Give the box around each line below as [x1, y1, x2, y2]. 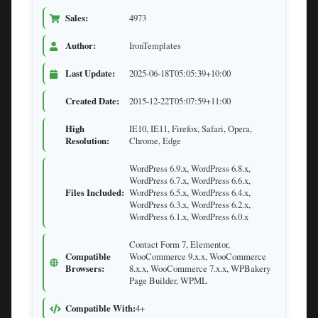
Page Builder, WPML [129, 274, 207, 287]
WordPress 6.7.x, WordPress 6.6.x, [129, 174, 251, 187]
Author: [65, 39, 96, 53]
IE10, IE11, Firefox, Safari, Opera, [129, 122, 252, 136]
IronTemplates [129, 39, 181, 53]
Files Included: [65, 186, 124, 199]
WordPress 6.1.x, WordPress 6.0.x [129, 210, 248, 224]
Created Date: [65, 94, 119, 108]
